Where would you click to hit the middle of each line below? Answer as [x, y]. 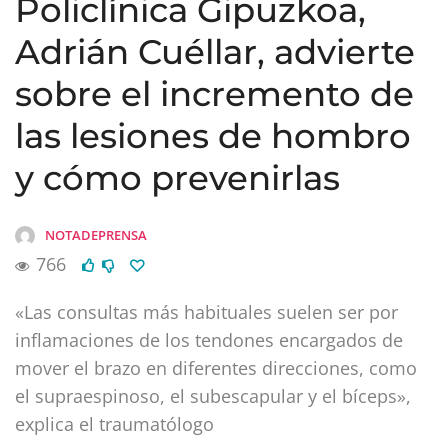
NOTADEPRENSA [96, 234]
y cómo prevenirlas [177, 177]
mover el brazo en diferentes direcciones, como [216, 367]
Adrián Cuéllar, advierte [215, 51]
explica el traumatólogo [114, 423]
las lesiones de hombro [213, 135]
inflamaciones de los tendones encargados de [209, 339]
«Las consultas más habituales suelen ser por [206, 311]
